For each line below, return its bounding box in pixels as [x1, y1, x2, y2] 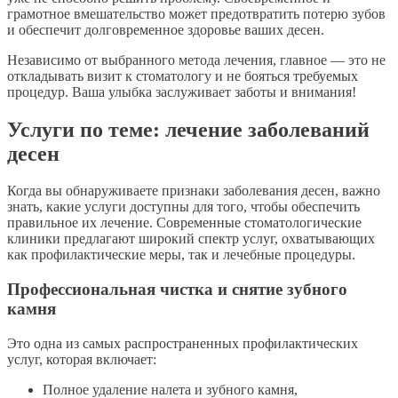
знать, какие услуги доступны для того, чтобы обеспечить [7, 199, 360, 215]
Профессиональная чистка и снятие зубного [7, 280, 347, 299]
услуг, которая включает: [7, 351, 156, 367]
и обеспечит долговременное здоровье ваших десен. [7, 21, 324, 37]
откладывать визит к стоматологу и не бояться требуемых [7, 68, 358, 84]
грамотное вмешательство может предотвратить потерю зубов [7, 5, 386, 21]
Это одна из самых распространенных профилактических [7, 335, 358, 351]
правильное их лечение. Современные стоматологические [7, 215, 362, 231]
